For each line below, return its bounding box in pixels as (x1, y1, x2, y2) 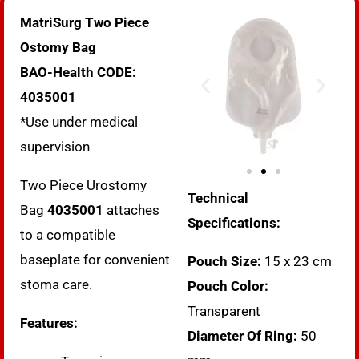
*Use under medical (20, 113, 138, 130)
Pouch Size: (188, 252, 261, 269)
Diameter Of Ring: (188, 327, 297, 344)
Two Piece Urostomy (20, 176, 147, 193)
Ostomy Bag (20, 38, 99, 55)
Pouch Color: (188, 277, 268, 294)
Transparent (188, 302, 264, 319)
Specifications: (188, 214, 280, 231)
